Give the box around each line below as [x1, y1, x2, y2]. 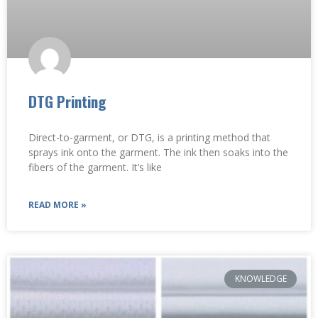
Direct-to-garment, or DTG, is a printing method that [28, 130, 270, 144]
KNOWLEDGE [234, 272, 287, 285]
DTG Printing [28, 89, 106, 112]
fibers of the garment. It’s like [28, 160, 162, 174]
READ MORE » [28, 198, 87, 211]
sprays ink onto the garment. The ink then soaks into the [28, 145, 288, 159]
